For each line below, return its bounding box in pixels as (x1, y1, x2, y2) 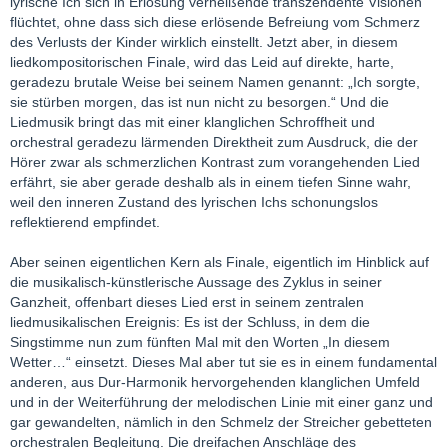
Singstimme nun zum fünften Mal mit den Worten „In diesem (10, 333, 390, 350)
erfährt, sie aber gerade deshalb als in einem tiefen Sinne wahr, (10, 173, 411, 190)
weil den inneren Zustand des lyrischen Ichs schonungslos (10, 193, 378, 210)
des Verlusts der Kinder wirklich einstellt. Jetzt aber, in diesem (10, 33, 398, 50)
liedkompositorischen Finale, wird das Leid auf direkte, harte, (10, 53, 394, 70)
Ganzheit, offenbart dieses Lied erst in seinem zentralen (10, 293, 364, 310)
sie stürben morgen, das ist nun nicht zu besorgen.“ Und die (10, 93, 389, 110)
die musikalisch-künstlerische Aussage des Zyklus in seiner (10, 273, 382, 290)
